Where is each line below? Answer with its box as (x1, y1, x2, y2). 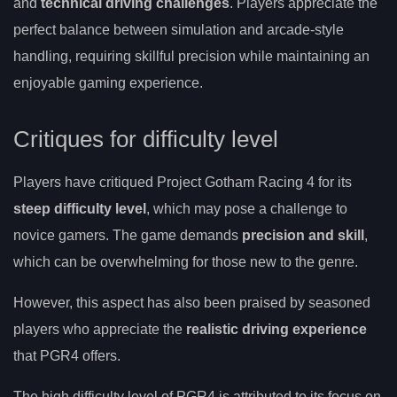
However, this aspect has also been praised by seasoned (13, 294, 370, 310)
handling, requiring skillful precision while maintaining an (13, 48, 370, 64)
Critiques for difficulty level (13, 126, 278, 152)
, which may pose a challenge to (146, 200, 347, 216)
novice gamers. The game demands (13, 227, 242, 243)
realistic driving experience (186, 321, 367, 337)
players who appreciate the (13, 321, 186, 337)
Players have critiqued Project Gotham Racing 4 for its (13, 174, 352, 190)
